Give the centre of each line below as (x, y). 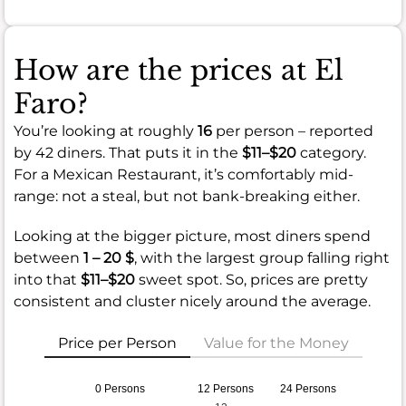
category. (331, 153)
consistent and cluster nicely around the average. (192, 302)
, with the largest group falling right (262, 258)
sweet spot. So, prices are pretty (251, 280)
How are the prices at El (179, 71)
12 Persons (226, 389)
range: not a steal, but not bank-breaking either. (187, 197)
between (48, 258)
